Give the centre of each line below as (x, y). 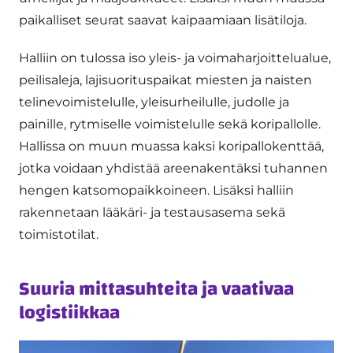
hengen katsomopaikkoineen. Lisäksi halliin (156, 190)
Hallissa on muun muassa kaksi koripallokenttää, (171, 146)
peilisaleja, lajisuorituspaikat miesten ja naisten (165, 80)
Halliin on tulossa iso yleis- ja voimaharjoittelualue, (175, 58)
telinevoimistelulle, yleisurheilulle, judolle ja (154, 102)
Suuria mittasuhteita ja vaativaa (156, 289)
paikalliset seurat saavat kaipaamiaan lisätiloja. (163, 20)
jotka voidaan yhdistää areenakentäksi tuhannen (173, 168)
